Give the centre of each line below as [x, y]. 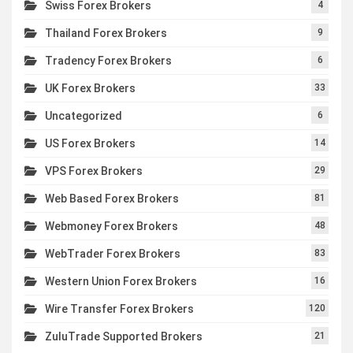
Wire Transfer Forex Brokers [119, 308]
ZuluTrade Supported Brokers [124, 336]
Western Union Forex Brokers [121, 281]
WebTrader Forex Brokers [113, 253]
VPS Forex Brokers [94, 171]
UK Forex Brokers [90, 88]
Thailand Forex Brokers [106, 33]
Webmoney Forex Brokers [111, 226]
